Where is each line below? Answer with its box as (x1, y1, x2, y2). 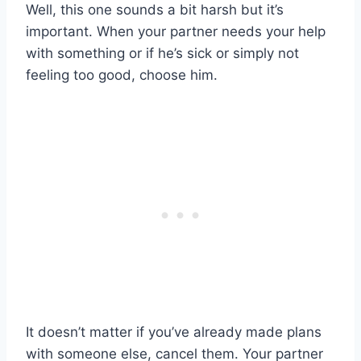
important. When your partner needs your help (26, 23, 326, 39)
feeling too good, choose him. (26, 67, 218, 83)
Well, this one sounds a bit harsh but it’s (26, 2, 284, 18)
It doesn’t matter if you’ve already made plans (26, 324, 322, 340)
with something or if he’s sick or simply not (26, 45, 299, 61)
